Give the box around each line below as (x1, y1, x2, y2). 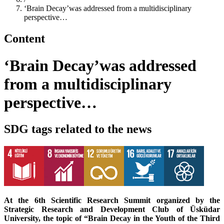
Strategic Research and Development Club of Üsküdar (4, 205, 220, 214)
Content (4, 32, 45, 45)
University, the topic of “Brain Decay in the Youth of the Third (4, 214, 220, 223)
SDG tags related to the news (4, 122, 151, 136)
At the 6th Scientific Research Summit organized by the (4, 196, 220, 205)
